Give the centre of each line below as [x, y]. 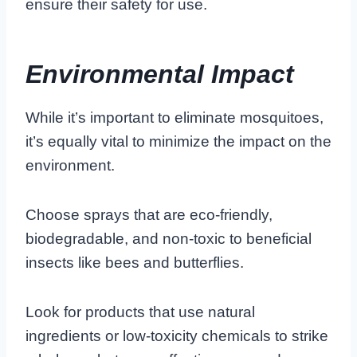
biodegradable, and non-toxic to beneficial [169, 238]
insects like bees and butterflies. [135, 262]
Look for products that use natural [140, 312]
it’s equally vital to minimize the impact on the [178, 141]
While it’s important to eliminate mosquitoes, [175, 117]
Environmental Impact [160, 74]
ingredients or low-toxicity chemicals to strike [177, 335]
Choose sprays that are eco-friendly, [149, 214]
